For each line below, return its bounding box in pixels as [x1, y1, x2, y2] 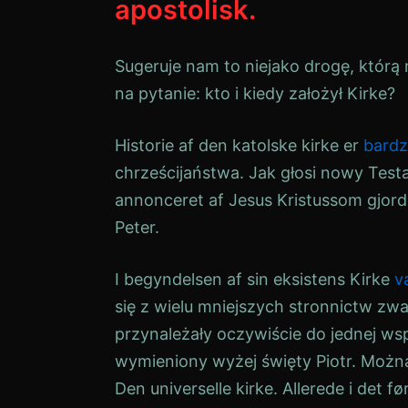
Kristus [277, 190, 330, 209]
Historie [115, 136, 174, 155]
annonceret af [115, 190, 229, 209]
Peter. [115, 218, 159, 237]
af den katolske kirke [178, 136, 339, 155]
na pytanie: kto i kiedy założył [115, 84, 347, 103]
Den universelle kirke [115, 379, 273, 398]
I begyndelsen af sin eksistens [115, 270, 350, 289]
